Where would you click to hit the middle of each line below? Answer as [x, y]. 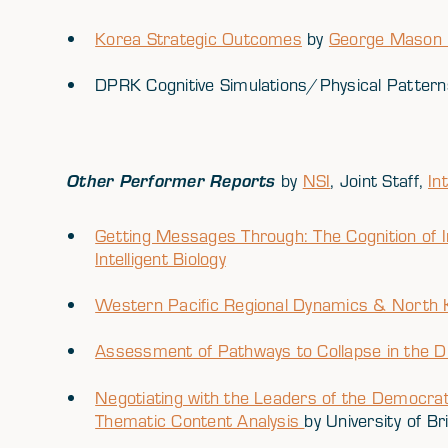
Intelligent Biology [160, 258]
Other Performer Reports [174, 180]
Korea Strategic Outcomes [198, 38]
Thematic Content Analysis [200, 420]
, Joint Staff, [379, 180]
